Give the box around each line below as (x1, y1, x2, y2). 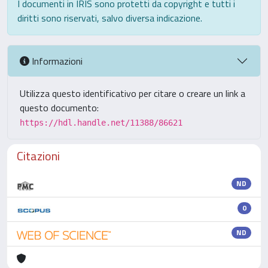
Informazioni (29, 53, 83, 68)
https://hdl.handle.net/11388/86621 (20, 118, 182, 127)
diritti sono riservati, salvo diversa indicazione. (17, 11, 202, 25)
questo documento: (20, 100, 99, 115)
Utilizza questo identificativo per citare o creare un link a (20, 86, 245, 100)
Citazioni (17, 147, 60, 165)
